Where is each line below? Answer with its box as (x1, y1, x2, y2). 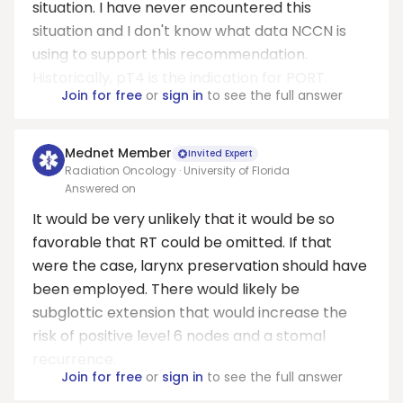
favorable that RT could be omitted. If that (32, 232, 332, 253)
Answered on (65, 181, 136, 196)
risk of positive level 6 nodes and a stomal (32, 326, 326, 346)
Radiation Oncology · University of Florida (65, 163, 290, 178)
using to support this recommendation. (32, 44, 308, 65)
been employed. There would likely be (32, 279, 300, 300)
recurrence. (32, 349, 116, 370)
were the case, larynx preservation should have (32, 255, 367, 276)
